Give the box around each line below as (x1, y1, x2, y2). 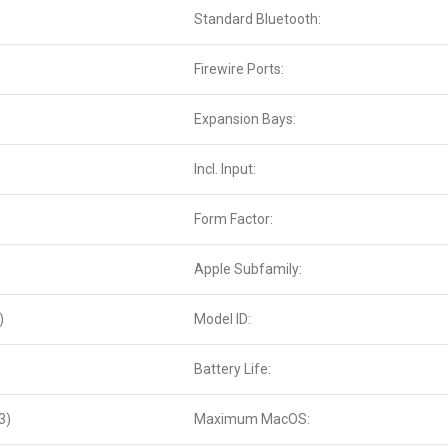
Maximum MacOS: (194, 411, 310, 427)
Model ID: (194, 311, 251, 327)
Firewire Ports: (194, 61, 284, 77)
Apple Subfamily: (194, 261, 302, 277)
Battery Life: (194, 361, 271, 377)
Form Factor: (194, 211, 273, 227)
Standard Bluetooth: (194, 11, 321, 27)
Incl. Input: (194, 161, 256, 177)
